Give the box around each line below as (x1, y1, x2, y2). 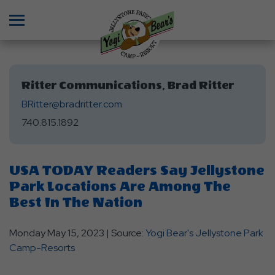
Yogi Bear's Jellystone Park (145, 227, 263, 239)
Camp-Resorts (9, 241, 75, 254)
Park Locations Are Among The (9, 179, 231, 195)
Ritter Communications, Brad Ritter (21, 79, 234, 92)
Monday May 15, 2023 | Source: (9, 227, 145, 239)
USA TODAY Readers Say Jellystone (9, 163, 265, 179)
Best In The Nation (9, 195, 142, 211)
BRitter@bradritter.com (21, 98, 122, 110)
